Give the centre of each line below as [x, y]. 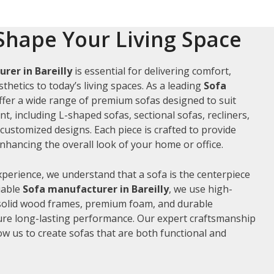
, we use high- [201, 189]
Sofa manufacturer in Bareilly [96, 189]
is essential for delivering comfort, [152, 71]
